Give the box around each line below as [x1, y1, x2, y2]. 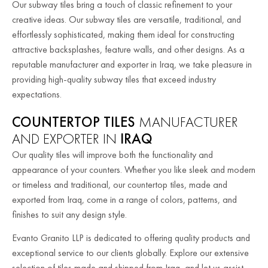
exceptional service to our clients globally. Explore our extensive [12, 246, 249, 260]
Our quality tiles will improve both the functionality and [12, 148, 213, 161]
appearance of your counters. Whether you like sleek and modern [12, 163, 255, 176]
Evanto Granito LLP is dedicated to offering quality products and [12, 232, 250, 245]
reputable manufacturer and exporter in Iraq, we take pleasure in [12, 57, 252, 71]
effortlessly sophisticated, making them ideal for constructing [12, 28, 234, 41]
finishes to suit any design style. [12, 208, 127, 221]
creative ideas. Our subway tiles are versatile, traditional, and [12, 13, 241, 26]
